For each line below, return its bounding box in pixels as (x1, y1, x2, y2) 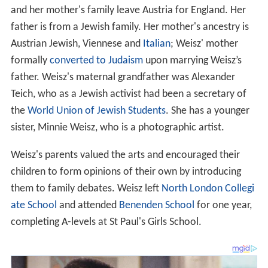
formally (10, 55, 50, 67)
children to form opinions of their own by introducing (10, 166, 241, 178)
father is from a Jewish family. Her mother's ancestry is (10, 22, 249, 33)
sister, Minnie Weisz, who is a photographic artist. (10, 122, 224, 134)
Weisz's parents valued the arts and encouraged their (10, 150, 240, 162)
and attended (56, 200, 119, 212)
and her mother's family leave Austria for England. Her (10, 5, 246, 17)
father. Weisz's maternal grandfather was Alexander (10, 72, 235, 84)
